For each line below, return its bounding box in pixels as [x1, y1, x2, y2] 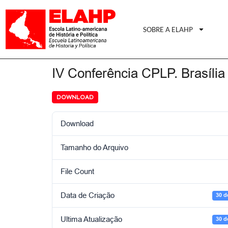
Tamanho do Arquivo [61, 143, 128, 152]
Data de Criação [61, 191, 115, 200]
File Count [61, 167, 94, 176]
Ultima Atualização [61, 215, 122, 224]
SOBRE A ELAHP [143, 25, 193, 34]
